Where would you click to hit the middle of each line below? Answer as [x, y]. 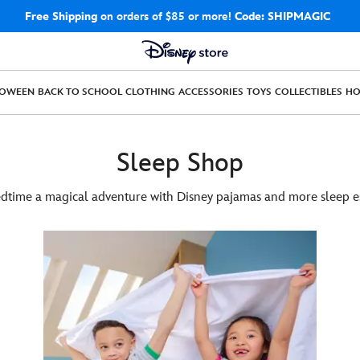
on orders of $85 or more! [166, 17]
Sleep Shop [180, 164]
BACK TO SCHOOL [80, 92]
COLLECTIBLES [309, 92]
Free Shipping [61, 17]
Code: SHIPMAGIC [285, 17]
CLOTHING [150, 92]
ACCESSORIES [211, 92]
